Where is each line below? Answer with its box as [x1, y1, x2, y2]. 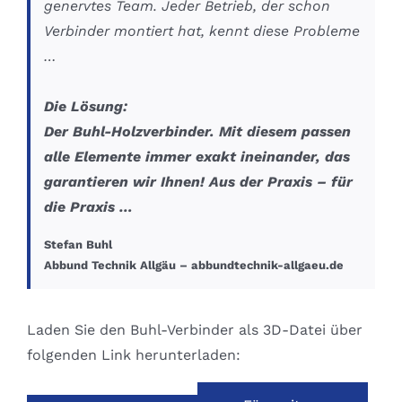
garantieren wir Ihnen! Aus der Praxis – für [44, 172, 353, 190]
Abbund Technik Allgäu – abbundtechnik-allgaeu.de [44, 258, 344, 272]
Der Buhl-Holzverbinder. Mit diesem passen [44, 122, 351, 140]
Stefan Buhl [44, 237, 112, 251]
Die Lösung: [44, 97, 127, 115]
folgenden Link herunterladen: [27, 345, 240, 363]
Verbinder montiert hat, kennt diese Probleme [44, 22, 360, 39]
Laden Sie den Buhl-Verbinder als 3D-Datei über [27, 320, 363, 338]
